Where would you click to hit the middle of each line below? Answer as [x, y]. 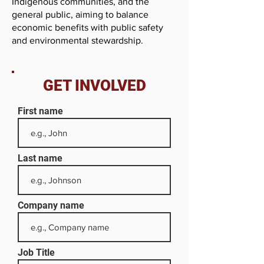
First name [40, 111]
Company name [51, 205]
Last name [40, 158]
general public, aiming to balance [80, 14]
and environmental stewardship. [77, 40]
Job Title [36, 253]
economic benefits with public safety [88, 27]
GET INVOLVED [94, 85]
